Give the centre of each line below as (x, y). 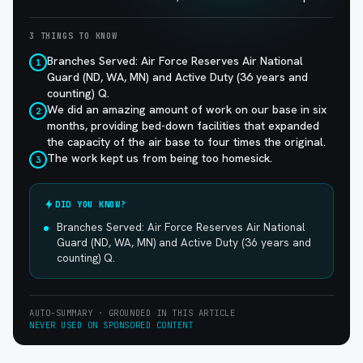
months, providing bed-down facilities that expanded (183, 126)
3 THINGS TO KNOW (73, 36)
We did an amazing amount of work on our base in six (187, 110)
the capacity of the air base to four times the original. (186, 142)
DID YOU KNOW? (91, 204)
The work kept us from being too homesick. (160, 158)
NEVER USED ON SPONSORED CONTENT (111, 325)
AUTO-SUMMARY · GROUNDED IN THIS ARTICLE (132, 312)
